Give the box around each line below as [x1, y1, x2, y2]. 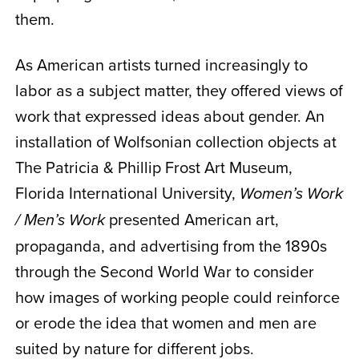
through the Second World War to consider [14, 260, 314, 283]
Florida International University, [14, 181, 240, 204]
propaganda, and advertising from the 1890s [14, 234, 327, 257]
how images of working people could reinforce [14, 285, 340, 309]
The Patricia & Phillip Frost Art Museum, [14, 155, 292, 179]
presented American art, [104, 208, 279, 231]
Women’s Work [239, 184, 343, 204]
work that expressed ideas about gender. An [14, 104, 325, 127]
